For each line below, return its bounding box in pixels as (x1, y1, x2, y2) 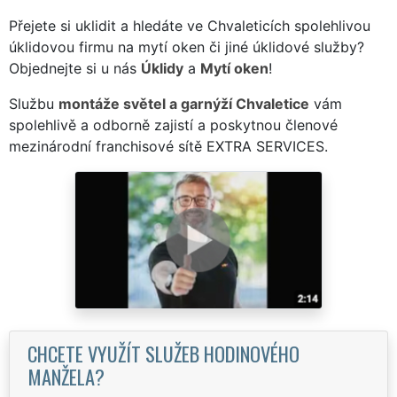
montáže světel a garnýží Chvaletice (58, 94, 309, 113)
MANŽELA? (27, 361, 105, 391)
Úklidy (141, 58, 183, 77)
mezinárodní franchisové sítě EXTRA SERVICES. (9, 136, 328, 155)
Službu (9, 94, 58, 113)
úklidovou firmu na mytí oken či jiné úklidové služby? (9, 37, 364, 56)
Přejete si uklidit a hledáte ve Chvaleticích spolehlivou (9, 16, 370, 35)
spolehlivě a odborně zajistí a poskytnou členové (9, 115, 338, 134)
